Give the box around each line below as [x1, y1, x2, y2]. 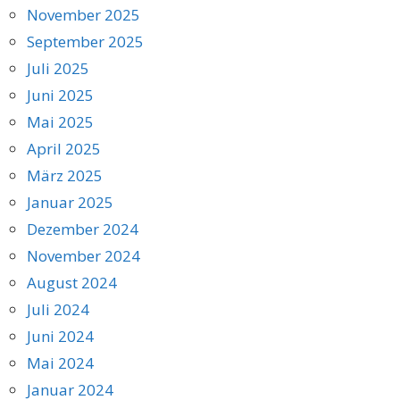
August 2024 [27, 271, 117, 293]
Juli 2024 [27, 298, 89, 320]
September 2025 [27, 30, 144, 52]
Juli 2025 [27, 57, 89, 79]
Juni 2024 [27, 325, 94, 346]
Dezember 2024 [27, 218, 138, 239]
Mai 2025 [27, 111, 94, 132]
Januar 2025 [27, 191, 113, 212]
